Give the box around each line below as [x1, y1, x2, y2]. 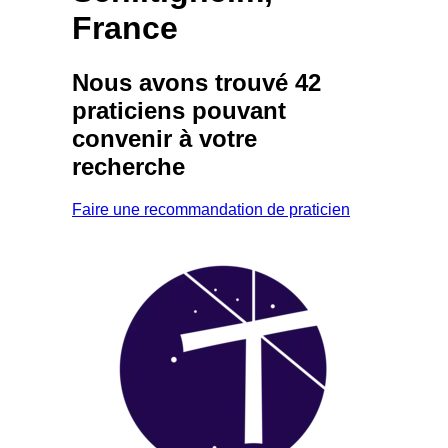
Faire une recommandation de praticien [72, 200, 350, 218]
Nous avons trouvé [72, 68, 295, 96]
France [72, 10, 178, 47]
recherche [72, 152, 185, 180]
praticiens [72, 96, 185, 124]
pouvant [185, 96, 286, 124]
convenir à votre [72, 124, 257, 152]
